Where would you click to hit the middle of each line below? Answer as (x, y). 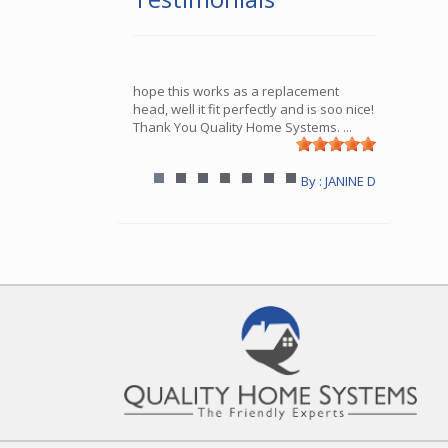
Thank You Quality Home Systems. (236, 127)
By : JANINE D (338, 181)
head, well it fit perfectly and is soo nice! (253, 109)
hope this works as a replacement (236, 91)
